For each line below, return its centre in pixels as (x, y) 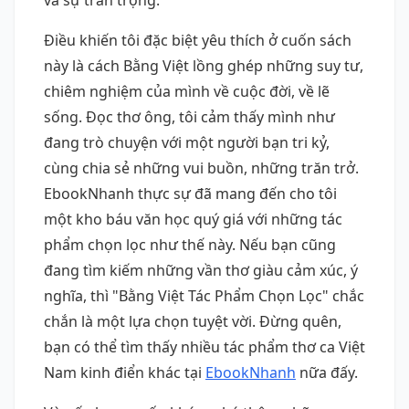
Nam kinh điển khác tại (125, 372)
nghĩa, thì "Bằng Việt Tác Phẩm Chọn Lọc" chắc (204, 295)
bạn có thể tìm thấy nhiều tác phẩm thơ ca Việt (204, 346)
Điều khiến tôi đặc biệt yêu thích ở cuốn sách (198, 40)
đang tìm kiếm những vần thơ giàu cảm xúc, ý (201, 270)
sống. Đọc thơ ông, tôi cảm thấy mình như (189, 116)
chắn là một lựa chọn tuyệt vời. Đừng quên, (193, 321)
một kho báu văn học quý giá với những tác (193, 219)
